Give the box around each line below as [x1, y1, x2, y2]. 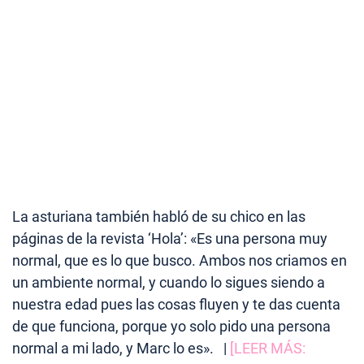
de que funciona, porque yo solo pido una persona [12, 317, 331, 335]
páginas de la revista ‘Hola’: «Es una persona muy [12, 229, 327, 247]
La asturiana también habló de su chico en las [12, 207, 305, 225]
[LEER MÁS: [230, 339, 305, 357]
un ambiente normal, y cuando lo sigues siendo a [12, 273, 325, 291]
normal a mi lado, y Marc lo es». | [12, 339, 230, 357]
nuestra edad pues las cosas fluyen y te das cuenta [12, 295, 340, 313]
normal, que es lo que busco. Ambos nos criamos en [12, 251, 347, 269]
